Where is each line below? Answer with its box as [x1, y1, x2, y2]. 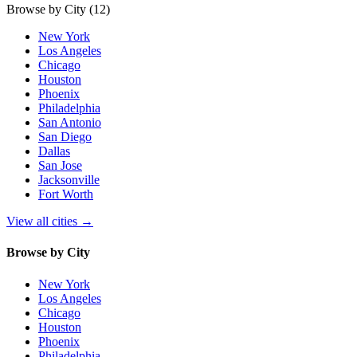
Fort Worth [38, 187, 93, 201]
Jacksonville [38, 173, 100, 186]
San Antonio [38, 116, 101, 129]
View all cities [6, 214, 80, 228]
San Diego [38, 130, 92, 143]
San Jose [38, 159, 82, 172]
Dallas [38, 144, 70, 158]
